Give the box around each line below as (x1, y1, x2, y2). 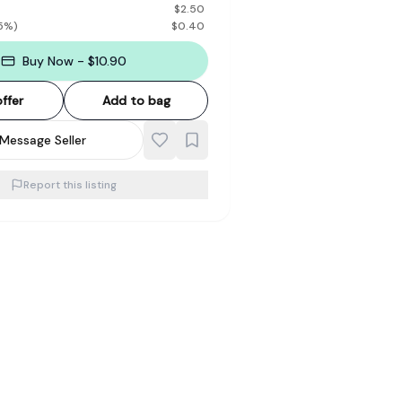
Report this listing (23, 178, 118, 192)
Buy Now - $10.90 (22, 53, 127, 69)
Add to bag (101, 92, 170, 109)
